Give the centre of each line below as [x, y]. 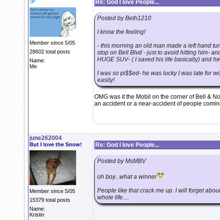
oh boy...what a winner [127, 177]
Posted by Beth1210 [124, 18]
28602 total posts [50, 52]
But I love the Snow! [56, 144]
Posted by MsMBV [122, 161]
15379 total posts [50, 200]
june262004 [46, 138]
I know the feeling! [121, 32]
